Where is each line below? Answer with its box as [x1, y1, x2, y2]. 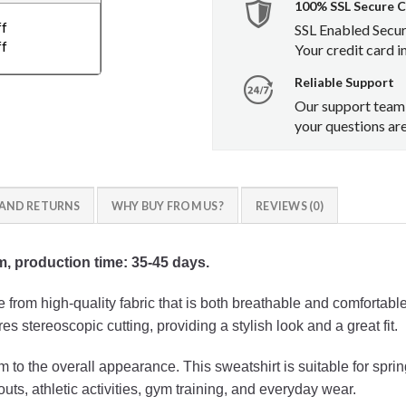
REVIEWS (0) [256, 199, 324, 214]
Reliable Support [294, 74, 394, 91]
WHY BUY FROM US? [111, 199, 224, 214]
